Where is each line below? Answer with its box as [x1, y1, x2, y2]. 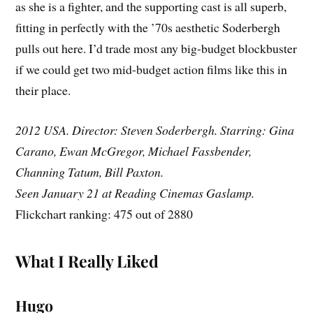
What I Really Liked [15, 249, 159, 272]
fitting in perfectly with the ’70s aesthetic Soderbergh [15, 18, 281, 36]
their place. [15, 81, 71, 99]
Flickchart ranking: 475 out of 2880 [15, 205, 194, 222]
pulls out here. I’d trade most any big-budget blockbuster [15, 39, 298, 57]
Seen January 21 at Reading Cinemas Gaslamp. [15, 184, 255, 201]
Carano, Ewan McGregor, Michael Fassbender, [15, 142, 252, 159]
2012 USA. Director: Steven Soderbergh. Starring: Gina [15, 121, 295, 138]
